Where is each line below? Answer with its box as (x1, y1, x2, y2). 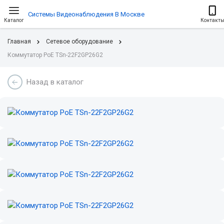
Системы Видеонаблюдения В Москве (28, 10, 144, 18)
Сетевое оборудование (46, 38, 113, 45)
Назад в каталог (26, 77, 83, 86)
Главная (7, 38, 31, 45)
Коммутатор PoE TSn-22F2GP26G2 (7, 51, 103, 58)
